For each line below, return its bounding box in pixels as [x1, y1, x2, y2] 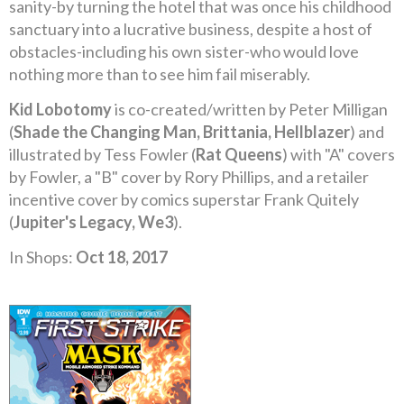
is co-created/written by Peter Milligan [112, 99, 388, 119]
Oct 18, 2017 [76, 247, 168, 267]
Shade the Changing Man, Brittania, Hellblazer [14, 122, 350, 142]
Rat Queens [196, 144, 282, 164]
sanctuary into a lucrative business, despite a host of [9, 19, 372, 39]
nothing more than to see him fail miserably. [9, 64, 310, 84]
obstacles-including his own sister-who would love [9, 41, 359, 61]
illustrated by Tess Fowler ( [9, 144, 196, 164]
